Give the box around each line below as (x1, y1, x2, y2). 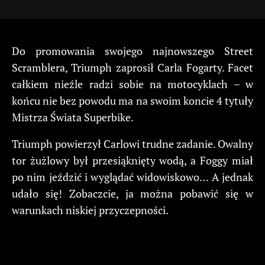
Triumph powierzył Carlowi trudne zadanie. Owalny (12, 136, 253, 151)
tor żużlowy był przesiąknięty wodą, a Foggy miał (12, 153, 253, 167)
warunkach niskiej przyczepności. (12, 202, 169, 217)
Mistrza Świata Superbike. (12, 109, 134, 124)
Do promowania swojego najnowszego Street (12, 43, 253, 58)
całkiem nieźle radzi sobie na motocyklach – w (12, 76, 253, 91)
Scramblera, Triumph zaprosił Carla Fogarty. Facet (12, 60, 253, 75)
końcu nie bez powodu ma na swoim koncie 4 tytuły (12, 93, 253, 108)
